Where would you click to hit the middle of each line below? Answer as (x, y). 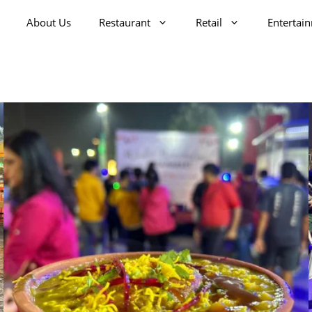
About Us (49, 22)
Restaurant (125, 22)
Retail (209, 22)
